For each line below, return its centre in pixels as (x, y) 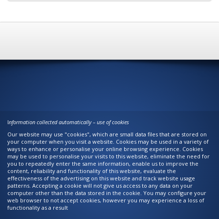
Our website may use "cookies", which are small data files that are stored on (107, 134)
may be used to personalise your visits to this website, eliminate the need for (109, 156)
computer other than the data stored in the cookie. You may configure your (107, 193)
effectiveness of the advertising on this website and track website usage (101, 178)
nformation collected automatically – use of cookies (69, 122)
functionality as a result (38, 208)
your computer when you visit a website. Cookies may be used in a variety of (108, 142)
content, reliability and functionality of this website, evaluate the (92, 171)
